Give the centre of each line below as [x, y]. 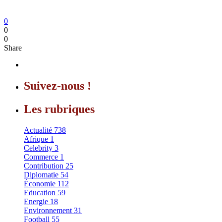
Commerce [41, 157]
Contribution [44, 166]
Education [40, 192]
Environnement [48, 210]
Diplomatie [41, 174]
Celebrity [38, 148]
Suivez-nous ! [57, 85]
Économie [40, 183]
